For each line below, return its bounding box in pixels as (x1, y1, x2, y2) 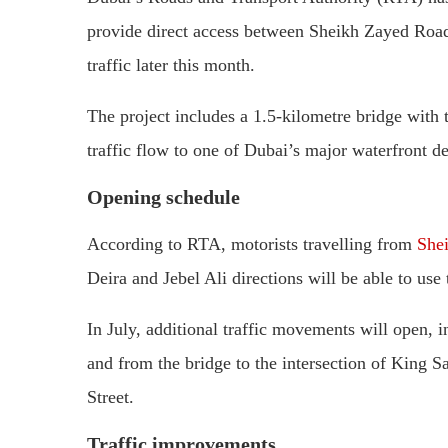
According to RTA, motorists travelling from (87, 233, 417, 254)
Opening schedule (87, 185, 240, 208)
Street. (87, 386, 134, 407)
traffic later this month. (87, 54, 255, 75)
